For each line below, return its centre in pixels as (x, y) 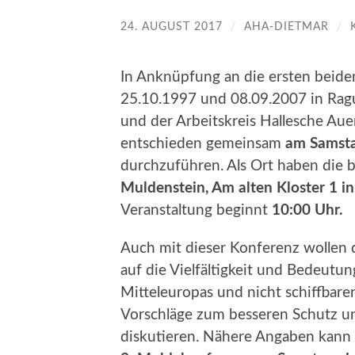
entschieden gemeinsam (203, 143)
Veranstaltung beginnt (196, 210)
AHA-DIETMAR (286, 26)
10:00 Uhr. (307, 210)
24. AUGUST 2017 (172, 26)
